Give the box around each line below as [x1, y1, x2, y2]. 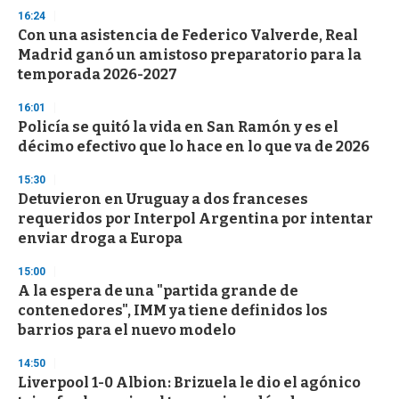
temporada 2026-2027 [18, 66, 177, 84]
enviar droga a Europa [18, 230, 183, 248]
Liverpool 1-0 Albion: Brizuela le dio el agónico [18, 374, 361, 392]
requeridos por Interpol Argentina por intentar [18, 210, 373, 228]
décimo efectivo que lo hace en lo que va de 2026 [18, 138, 370, 156]
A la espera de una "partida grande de [18, 282, 298, 300]
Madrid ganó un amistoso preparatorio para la [18, 46, 362, 64]
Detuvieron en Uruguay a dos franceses [18, 191, 308, 208]
